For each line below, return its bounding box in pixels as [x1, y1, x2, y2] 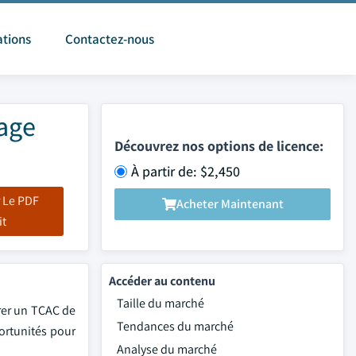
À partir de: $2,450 [131, 161, 240, 180]
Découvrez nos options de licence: [114, 136, 323, 155]
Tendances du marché [117, 318, 234, 335]
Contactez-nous [65, 30, 154, 48]
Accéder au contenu [109, 273, 215, 289]
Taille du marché [117, 295, 204, 311]
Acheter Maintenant [176, 195, 284, 212]
